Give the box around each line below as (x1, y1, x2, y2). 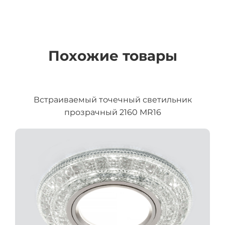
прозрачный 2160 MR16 (64, 107, 161, 118)
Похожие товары (48, 47, 177, 65)
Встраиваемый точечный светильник (33, 95, 192, 105)
